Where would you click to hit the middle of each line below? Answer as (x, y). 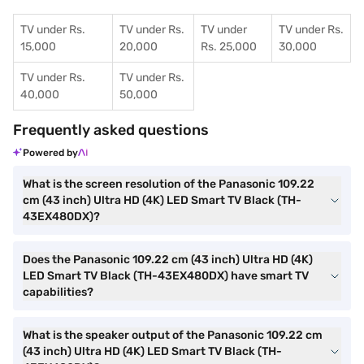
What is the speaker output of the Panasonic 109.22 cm (173, 335)
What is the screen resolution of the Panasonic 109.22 (169, 184)
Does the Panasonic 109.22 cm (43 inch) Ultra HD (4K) (168, 260)
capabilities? (58, 292)
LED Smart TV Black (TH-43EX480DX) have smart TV (166, 276)
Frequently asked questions (111, 130)
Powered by (50, 153)
